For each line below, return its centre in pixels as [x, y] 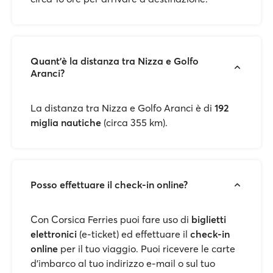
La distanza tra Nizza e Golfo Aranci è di [122, 108]
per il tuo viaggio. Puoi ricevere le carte [148, 249]
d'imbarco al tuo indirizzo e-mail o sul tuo [123, 263]
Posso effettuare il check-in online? [109, 185]
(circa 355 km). [134, 122]
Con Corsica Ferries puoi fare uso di [111, 219]
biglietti [209, 219]
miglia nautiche [66, 122]
